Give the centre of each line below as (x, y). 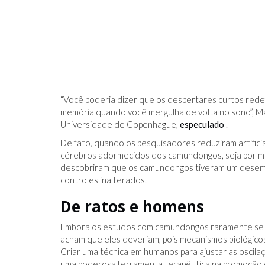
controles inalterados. (104, 180)
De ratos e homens (132, 206)
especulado (202, 124)
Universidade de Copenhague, (120, 124)
